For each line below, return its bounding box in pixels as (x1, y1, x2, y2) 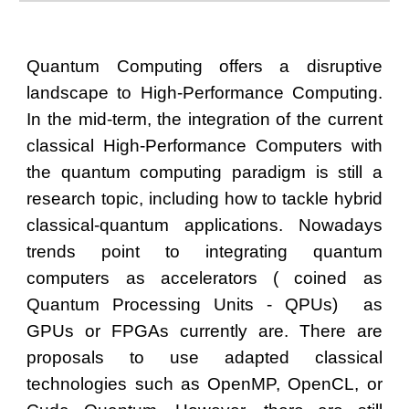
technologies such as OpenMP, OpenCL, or (26, 374, 383, 393)
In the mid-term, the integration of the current (26, 110, 383, 129)
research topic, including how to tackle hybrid (26, 189, 383, 208)
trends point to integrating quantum (26, 242, 383, 261)
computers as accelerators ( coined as (26, 268, 383, 288)
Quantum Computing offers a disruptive (26, 57, 383, 76)
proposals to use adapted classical (26, 348, 383, 367)
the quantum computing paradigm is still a (26, 163, 383, 182)
